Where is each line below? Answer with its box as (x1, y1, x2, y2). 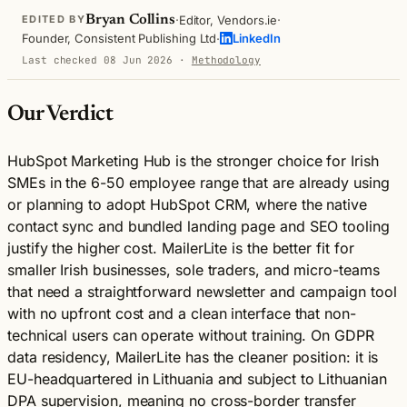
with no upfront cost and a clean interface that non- (7, 303, 356, 323)
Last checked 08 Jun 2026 (22, 53, 179, 66)
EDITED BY (22, 13, 85, 26)
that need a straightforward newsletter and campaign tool (7, 282, 397, 301)
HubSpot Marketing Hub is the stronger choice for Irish (7, 151, 379, 170)
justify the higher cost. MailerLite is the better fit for (7, 238, 354, 257)
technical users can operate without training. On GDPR (7, 325, 374, 344)
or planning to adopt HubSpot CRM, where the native (7, 194, 368, 213)
